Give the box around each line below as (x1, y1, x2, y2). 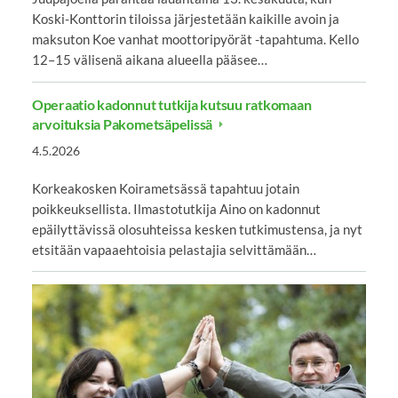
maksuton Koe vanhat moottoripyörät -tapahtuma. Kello (31, 31, 359, 48)
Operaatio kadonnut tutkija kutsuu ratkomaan (31, 95, 312, 113)
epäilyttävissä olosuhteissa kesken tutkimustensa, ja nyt (31, 220, 362, 237)
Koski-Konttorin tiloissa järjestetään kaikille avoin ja (31, 11, 339, 28)
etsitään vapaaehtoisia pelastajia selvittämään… (31, 241, 316, 258)
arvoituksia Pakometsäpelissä (31, 115, 215, 132)
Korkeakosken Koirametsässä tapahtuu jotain (31, 179, 299, 196)
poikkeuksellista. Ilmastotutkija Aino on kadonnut (31, 200, 321, 217)
